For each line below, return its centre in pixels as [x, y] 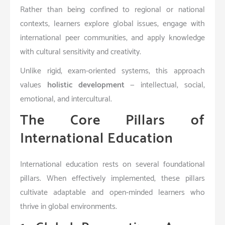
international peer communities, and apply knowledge [113, 38]
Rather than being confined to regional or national [113, 10]
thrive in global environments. [69, 206]
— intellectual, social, [165, 85]
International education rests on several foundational [113, 164]
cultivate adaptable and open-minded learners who [113, 192]
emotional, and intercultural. [66, 99]
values [34, 85]
